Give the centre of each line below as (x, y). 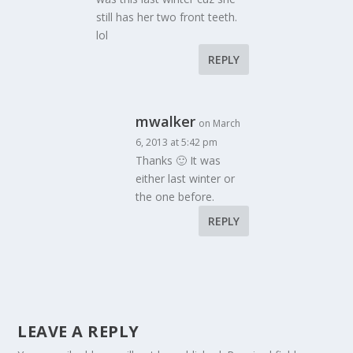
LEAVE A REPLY (78, 331)
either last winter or (186, 178)
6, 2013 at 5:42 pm (177, 142)
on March (220, 123)
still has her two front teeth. (167, 17)
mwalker (166, 121)
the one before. (175, 197)
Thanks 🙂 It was (178, 160)
